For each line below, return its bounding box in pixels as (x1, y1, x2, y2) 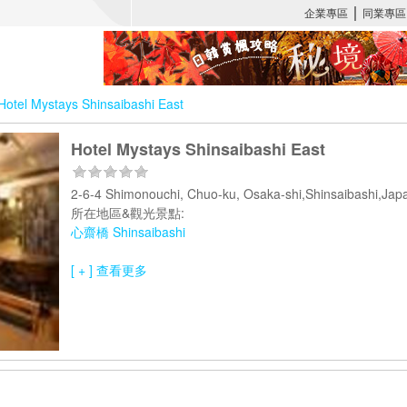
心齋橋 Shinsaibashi (71, 223, 185, 241)
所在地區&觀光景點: (71, 203, 184, 222)
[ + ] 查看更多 (71, 261, 147, 279)
